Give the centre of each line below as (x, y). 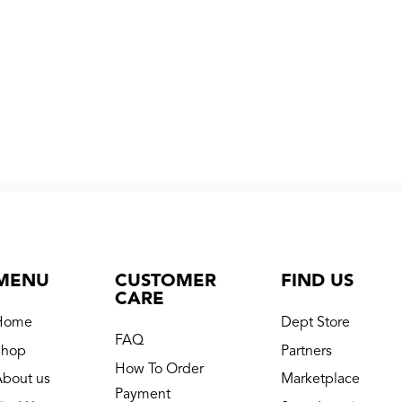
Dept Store (316, 323)
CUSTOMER (165, 282)
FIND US (318, 282)
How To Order (159, 369)
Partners (307, 351)
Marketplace (321, 380)
